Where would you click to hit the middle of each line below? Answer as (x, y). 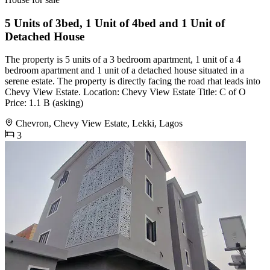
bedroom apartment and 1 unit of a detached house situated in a (124, 71)
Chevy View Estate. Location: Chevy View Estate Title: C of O (125, 92)
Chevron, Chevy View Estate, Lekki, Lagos (99, 124)
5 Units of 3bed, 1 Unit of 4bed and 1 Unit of (115, 23)
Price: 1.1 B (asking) (44, 103)
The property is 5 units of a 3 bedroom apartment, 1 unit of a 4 (123, 60)
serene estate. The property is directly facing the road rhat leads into (133, 81)
